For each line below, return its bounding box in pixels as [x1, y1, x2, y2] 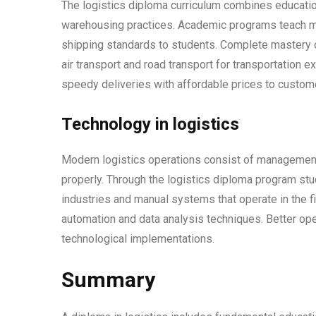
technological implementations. [61, 232, 214, 246]
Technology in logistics [61, 114, 239, 135]
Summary [61, 267, 155, 293]
